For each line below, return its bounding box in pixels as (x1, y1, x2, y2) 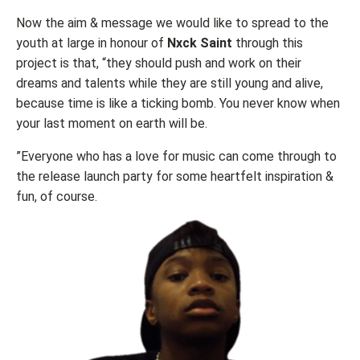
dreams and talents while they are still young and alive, (16, 75, 323, 91)
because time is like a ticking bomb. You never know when (16, 95, 340, 111)
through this (232, 35, 303, 51)
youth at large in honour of (16, 35, 167, 51)
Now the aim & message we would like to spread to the (16, 14, 329, 31)
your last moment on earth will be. (16, 115, 207, 131)
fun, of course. (16, 188, 97, 204)
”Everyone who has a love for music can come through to (16, 148, 337, 164)
